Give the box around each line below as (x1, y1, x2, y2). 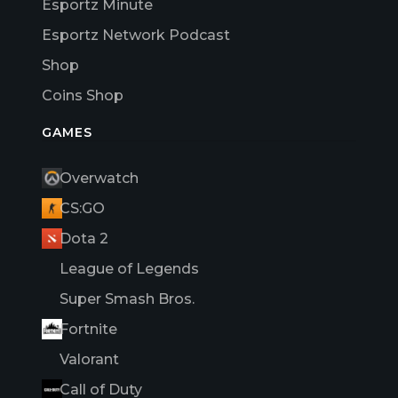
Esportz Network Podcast (42, 26, 230, 44)
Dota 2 (60, 229, 108, 247)
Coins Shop (42, 86, 123, 104)
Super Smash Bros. (60, 290, 195, 307)
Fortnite (60, 320, 117, 338)
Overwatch (60, 169, 139, 187)
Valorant (60, 350, 119, 368)
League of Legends (60, 259, 199, 277)
